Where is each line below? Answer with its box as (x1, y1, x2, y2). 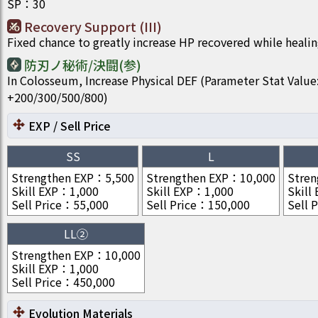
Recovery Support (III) (24, 17, 162, 35)
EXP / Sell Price (28, 117, 111, 134)
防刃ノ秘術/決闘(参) (24, 55, 141, 74)
